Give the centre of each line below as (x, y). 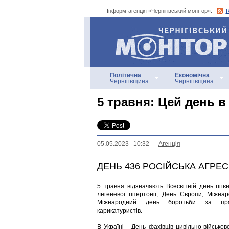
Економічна (192, 75)
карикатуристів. (120, 211)
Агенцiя (169, 144)
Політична (125, 75)
